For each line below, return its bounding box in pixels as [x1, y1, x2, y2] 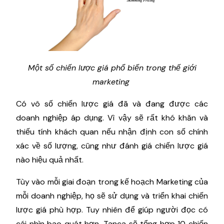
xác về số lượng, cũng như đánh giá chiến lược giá [16, 140, 208, 151]
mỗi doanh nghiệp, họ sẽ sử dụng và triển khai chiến [16, 190, 208, 201]
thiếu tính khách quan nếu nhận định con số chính [16, 126, 208, 137]
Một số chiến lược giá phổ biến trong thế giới [27, 62, 196, 73]
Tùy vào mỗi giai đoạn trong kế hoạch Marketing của [16, 176, 208, 187]
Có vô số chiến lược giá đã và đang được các [16, 98, 208, 109]
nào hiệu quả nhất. [16, 154, 85, 165]
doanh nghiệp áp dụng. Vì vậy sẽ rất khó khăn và [16, 112, 208, 123]
